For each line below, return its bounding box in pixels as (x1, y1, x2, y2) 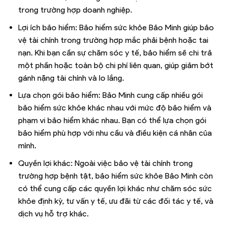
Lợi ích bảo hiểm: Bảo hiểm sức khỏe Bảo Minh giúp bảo (18, 22, 214, 32)
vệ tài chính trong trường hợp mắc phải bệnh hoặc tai (18, 35, 208, 45)
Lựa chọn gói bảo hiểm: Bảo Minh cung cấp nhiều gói (18, 90, 203, 100)
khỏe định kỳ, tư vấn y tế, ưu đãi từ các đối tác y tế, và (18, 196, 213, 206)
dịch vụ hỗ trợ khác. (18, 208, 89, 218)
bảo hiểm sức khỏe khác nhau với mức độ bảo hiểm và (18, 103, 211, 113)
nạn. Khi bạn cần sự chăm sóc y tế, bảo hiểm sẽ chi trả (18, 47, 212, 58)
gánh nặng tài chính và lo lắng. (18, 73, 124, 83)
